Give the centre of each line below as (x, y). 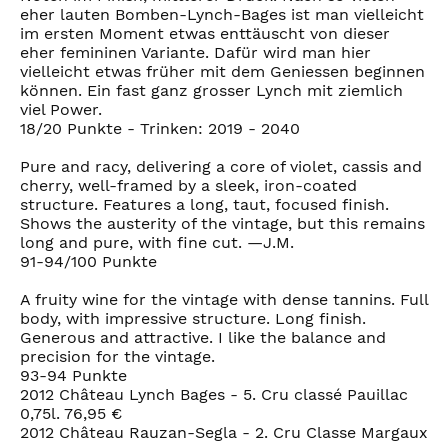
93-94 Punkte (73, 375)
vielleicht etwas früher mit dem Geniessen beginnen (222, 71)
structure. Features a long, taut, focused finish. (204, 204)
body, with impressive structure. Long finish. (193, 318)
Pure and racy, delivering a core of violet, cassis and (221, 166)
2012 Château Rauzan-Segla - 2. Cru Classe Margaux (224, 432)
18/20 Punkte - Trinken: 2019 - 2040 (160, 128)
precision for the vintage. (117, 356)
